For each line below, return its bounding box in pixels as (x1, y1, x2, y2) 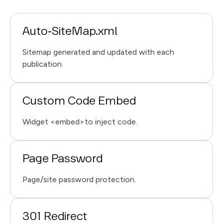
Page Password (22, 154, 103, 164)
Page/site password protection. (22, 175, 136, 184)
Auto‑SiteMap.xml (22, 26, 117, 37)
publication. (22, 59, 63, 69)
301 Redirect (22, 212, 87, 222)
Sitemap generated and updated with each (22, 47, 174, 57)
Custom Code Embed (22, 96, 136, 107)
